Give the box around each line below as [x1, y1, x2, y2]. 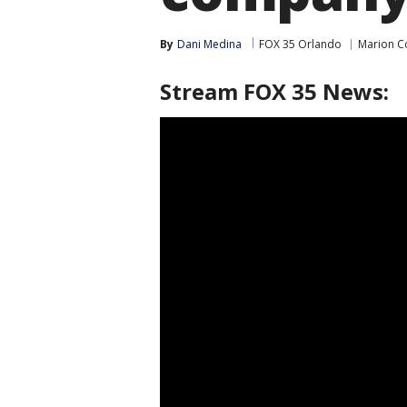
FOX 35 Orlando [259, 36, 342, 52]
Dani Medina [177, 36, 242, 52]
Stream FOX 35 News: [160, 76, 389, 106]
